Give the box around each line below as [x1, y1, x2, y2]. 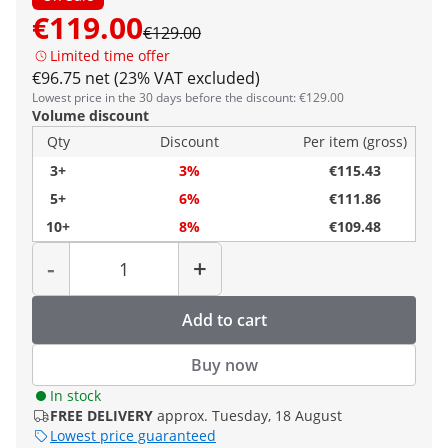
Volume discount [32, 106, 149, 125]
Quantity [123, 239, 170, 256]
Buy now [190, 354, 258, 376]
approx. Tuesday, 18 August [157, 406, 342, 425]
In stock [50, 386, 101, 405]
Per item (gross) [303, 132, 407, 151]
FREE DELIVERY [50, 406, 153, 425]
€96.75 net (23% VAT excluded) [32, 67, 260, 89]
